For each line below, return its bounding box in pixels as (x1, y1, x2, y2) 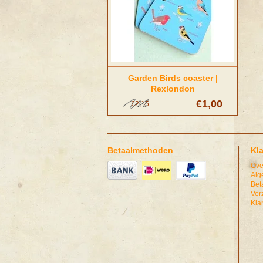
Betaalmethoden (107, 146, 173, 155)
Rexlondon (150, 84, 195, 93)
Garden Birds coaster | (127, 73, 218, 83)
